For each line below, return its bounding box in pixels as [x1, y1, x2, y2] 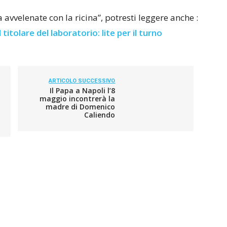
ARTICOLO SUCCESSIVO [49, 78, 116, 84]
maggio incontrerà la [40, 94, 116, 103]
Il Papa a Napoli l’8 [50, 86, 116, 95]
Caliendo [84, 110, 116, 120]
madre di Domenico [46, 102, 116, 111]
